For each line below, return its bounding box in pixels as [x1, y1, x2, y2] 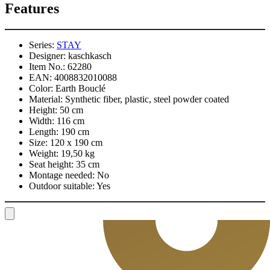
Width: [29, 116, 54, 127]
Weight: [29, 148, 58, 159]
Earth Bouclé [55, 83, 105, 94]
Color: [29, 83, 53, 94]
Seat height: [29, 159, 74, 170]
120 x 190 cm [50, 137, 102, 148]
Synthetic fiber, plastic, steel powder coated [65, 94, 229, 105]
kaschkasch [68, 51, 111, 61]
